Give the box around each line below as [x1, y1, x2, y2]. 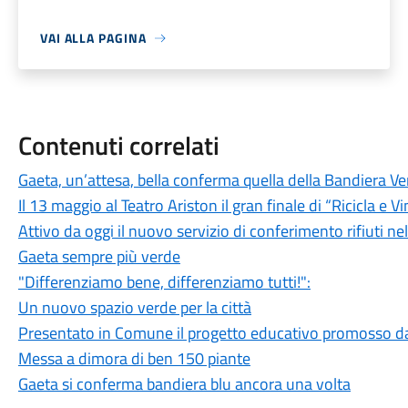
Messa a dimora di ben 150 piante [17, 346, 250, 371]
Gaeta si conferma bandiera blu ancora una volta [17, 372, 351, 396]
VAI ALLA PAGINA [39, 28, 147, 47]
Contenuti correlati [17, 126, 219, 165]
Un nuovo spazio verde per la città [17, 295, 251, 320]
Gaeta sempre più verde [17, 244, 180, 269]
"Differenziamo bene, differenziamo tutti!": [17, 270, 311, 294]
